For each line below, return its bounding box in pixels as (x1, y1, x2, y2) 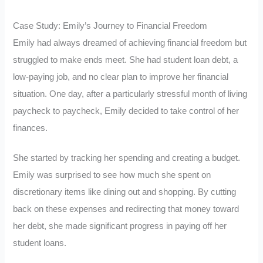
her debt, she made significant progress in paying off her (13, 221, 227, 231)
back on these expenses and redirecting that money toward (13, 204, 240, 214)
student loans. (13, 238, 67, 248)
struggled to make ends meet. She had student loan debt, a (13, 55, 238, 65)
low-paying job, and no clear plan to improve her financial (13, 72, 229, 82)
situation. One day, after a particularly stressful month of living (13, 89, 248, 99)
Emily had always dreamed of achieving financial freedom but (13, 38, 247, 48)
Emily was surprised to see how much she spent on (13, 170, 211, 180)
